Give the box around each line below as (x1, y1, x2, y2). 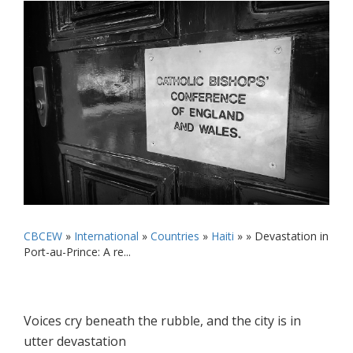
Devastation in (255, 228, 329, 243)
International (74, 228, 139, 243)
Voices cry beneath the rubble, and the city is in (24, 311, 301, 329)
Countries (150, 228, 199, 243)
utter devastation (24, 332, 126, 350)
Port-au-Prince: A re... (24, 243, 131, 259)
